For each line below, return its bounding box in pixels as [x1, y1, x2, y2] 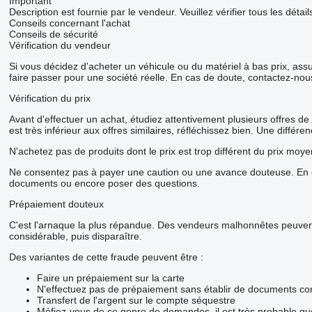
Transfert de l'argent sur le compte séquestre [36, 294, 235, 306]
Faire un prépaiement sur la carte [36, 272, 185, 283]
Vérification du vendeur [8, 39, 111, 51]
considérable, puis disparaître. [8, 230, 142, 242]
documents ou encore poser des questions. [8, 177, 200, 189]
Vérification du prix [8, 92, 91, 104]
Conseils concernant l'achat [8, 17, 130, 29]
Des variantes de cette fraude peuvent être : [8, 251, 203, 263]
